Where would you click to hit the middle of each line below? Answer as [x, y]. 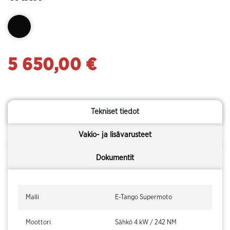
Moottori [38, 223]
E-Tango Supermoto [143, 198]
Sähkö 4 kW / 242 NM [146, 223]
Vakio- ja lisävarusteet [115, 135]
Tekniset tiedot [115, 111]
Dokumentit [115, 158]
